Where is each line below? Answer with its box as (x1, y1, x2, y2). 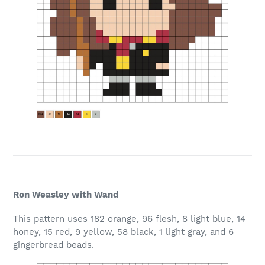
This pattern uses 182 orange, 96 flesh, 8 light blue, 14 (13, 214, 245, 225)
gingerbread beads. (13, 240, 94, 251)
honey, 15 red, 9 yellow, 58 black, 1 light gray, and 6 (13, 227, 234, 238)
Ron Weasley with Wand (13, 189, 118, 200)
